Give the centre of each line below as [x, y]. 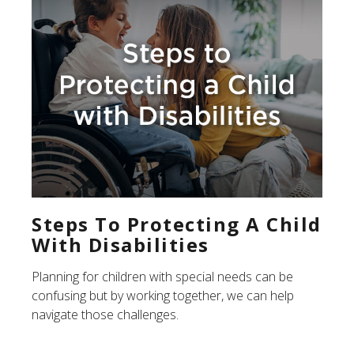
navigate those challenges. [105, 315]
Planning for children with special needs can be [162, 277]
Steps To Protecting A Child [177, 224]
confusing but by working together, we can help [163, 296]
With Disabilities [121, 245]
